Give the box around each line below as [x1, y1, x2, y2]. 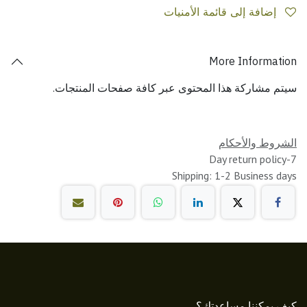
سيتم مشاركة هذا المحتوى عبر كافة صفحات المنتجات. [53, 80, 297, 95]
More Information [209, 54, 297, 69]
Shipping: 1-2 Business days [172, 168, 297, 182]
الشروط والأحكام [219, 135, 297, 149]
